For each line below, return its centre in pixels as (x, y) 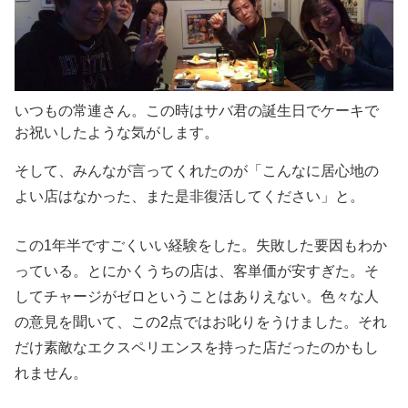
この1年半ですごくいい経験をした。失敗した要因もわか (201, 245)
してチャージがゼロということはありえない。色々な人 (197, 296)
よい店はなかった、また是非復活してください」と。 (190, 196)
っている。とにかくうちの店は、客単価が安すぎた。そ (197, 271)
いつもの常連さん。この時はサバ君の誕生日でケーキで (197, 110)
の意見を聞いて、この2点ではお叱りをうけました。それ (201, 322)
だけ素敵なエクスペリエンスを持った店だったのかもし (197, 347)
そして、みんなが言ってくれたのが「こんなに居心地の (197, 171)
